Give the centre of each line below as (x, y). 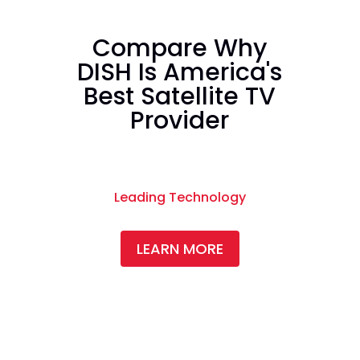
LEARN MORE (180, 248)
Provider (180, 121)
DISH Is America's (180, 73)
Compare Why (180, 49)
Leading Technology (180, 198)
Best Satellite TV (180, 97)
